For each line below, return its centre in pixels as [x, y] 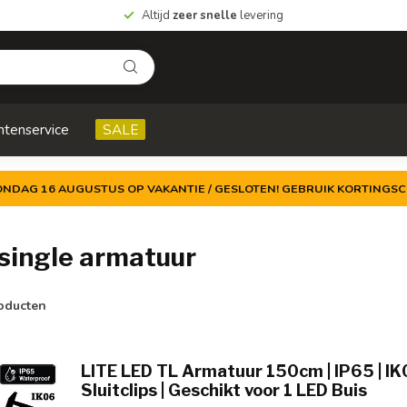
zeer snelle [205, 15]
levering [260, 15]
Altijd [157, 15]
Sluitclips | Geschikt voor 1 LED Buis [224, 390]
